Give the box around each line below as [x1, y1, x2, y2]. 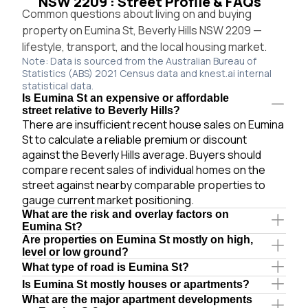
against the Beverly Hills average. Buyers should [22, 146, 261, 162]
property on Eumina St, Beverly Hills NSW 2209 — [22, 22, 262, 38]
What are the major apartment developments [22, 293, 252, 305]
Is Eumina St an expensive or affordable [22, 91, 229, 104]
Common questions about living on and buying [22, 5, 252, 21]
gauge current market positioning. [22, 192, 194, 208]
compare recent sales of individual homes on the [22, 162, 265, 177]
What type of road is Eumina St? [22, 261, 189, 273]
